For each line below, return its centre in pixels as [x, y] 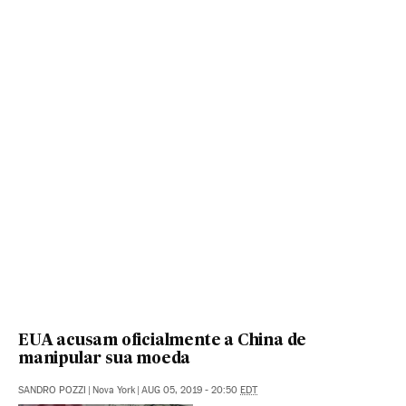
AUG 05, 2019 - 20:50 [191, 391]
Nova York [114, 391]
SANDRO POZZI [52, 391]
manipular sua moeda [105, 360]
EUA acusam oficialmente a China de [163, 342]
